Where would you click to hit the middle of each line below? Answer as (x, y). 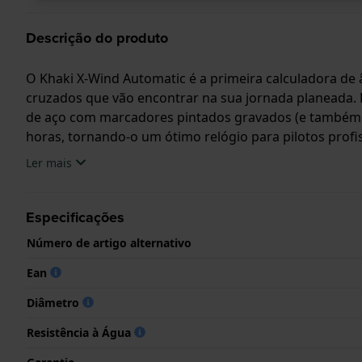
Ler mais (49, 162)
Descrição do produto (97, 38)
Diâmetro (55, 302)
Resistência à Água (80, 332)
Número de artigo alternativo (109, 242)
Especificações (75, 217)
